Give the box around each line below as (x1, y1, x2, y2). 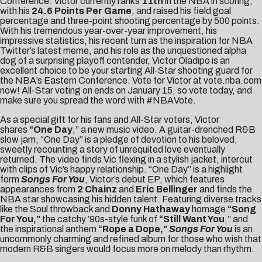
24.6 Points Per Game (32, 6, 132, 16)
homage (190, 204, 227, 215)
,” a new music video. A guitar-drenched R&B (73, 125, 256, 135)
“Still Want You (159, 214, 225, 225)
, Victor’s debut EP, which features (85, 174, 225, 185)
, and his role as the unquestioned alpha (89, 46, 246, 56)
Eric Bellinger (136, 184, 199, 195)
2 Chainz (77, 184, 117, 195)
